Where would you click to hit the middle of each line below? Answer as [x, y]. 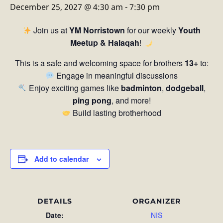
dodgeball [184, 88]
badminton [141, 88]
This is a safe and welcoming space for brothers [100, 63]
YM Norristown [97, 30]
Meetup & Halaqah [105, 43]
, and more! [131, 100]
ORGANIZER [156, 201]
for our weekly [152, 30]
